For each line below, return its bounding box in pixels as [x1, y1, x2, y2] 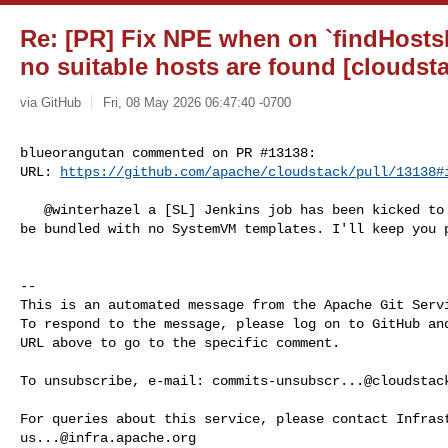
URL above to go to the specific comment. [20, 334, 340, 351]
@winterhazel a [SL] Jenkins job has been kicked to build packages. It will [20, 201, 44, 218]
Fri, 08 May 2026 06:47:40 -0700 [102, 94, 291, 110]
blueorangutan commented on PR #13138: [20, 144, 316, 161]
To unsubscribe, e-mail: [20, 372, 212, 389]
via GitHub [20, 94, 81, 110]
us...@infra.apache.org [20, 429, 196, 446]
